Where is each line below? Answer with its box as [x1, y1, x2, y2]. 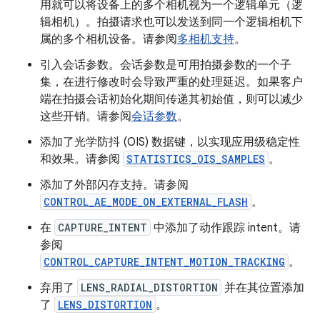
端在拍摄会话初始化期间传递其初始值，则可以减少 [40, 92, 303, 107]
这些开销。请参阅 [40, 109, 131, 124]
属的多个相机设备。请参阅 [40, 32, 177, 47]
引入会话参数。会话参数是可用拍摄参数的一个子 [40, 58, 291, 73]
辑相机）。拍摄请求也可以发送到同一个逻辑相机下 [40, 15, 303, 30]
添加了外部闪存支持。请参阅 [40, 178, 189, 193]
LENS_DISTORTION [58, 298, 152, 312]
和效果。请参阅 [40, 152, 123, 167]
